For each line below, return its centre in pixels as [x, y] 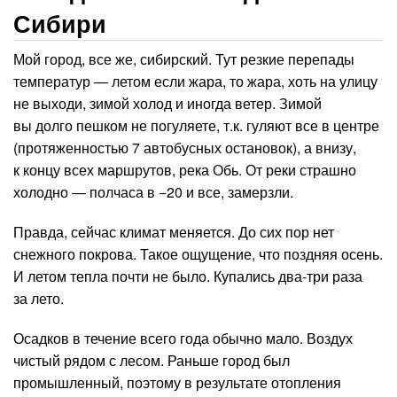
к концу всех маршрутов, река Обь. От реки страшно [185, 170]
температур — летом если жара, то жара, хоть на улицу [195, 81]
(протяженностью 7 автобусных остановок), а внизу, [185, 148]
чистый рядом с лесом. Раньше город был [152, 360]
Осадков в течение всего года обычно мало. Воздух [183, 338]
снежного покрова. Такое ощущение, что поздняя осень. [198, 254]
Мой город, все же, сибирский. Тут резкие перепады [184, 59]
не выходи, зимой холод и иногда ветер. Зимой [167, 103]
